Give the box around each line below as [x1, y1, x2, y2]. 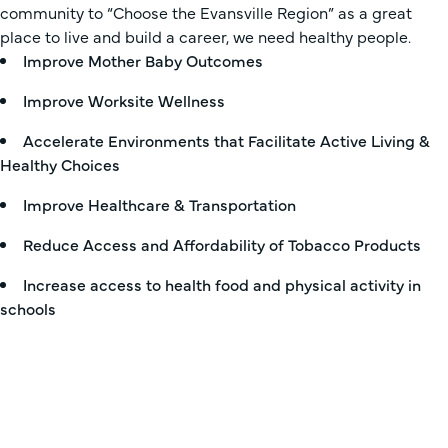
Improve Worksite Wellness [23, 89, 225, 111]
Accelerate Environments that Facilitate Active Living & [23, 129, 430, 151]
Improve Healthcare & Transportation [23, 193, 296, 215]
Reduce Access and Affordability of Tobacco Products [23, 233, 421, 255]
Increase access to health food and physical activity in [23, 273, 421, 295]
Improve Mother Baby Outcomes [23, 49, 263, 71]
